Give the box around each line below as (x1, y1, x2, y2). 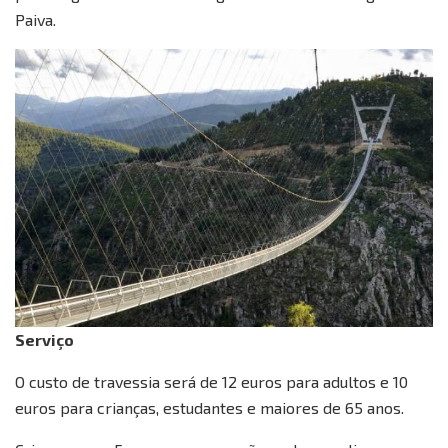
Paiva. (15, 10, 56, 29)
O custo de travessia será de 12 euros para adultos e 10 (15, 372, 408, 392)
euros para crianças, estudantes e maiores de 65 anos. (15, 398, 404, 418)
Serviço (15, 330, 74, 350)
